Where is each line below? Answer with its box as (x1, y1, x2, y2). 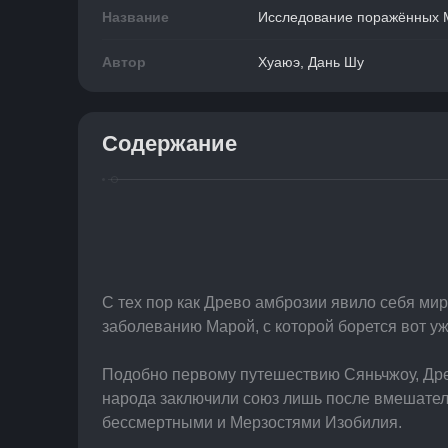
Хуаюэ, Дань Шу (258, 54, 364, 70)
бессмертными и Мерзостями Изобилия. (102, 414, 402, 431)
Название (102, 9, 169, 25)
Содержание (102, 131, 237, 156)
